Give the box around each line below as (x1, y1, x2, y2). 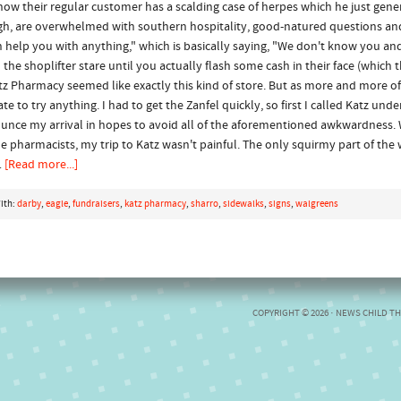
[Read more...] (4, 158, 78, 172)
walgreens (295, 200, 338, 209)
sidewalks (223, 200, 264, 209)
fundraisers (73, 200, 120, 209)
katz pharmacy (124, 200, 186, 209)
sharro (191, 200, 218, 209)
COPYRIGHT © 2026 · (252, 309, 336, 319)
